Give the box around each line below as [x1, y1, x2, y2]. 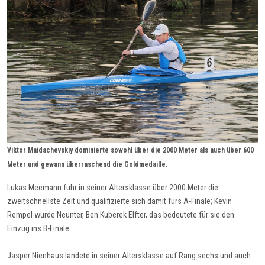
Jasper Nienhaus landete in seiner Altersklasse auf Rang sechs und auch [7, 250, 251, 260]
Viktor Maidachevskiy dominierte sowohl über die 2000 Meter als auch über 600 [7, 146, 254, 154]
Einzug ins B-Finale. [7, 223, 73, 233]
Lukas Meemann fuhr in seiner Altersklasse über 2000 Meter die [7, 182, 218, 192]
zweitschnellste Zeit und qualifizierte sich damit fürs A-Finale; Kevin [7, 196, 232, 206]
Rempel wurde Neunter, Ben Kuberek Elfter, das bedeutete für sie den [7, 209, 234, 219]
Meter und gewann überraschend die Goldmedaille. [7, 160, 167, 169]
